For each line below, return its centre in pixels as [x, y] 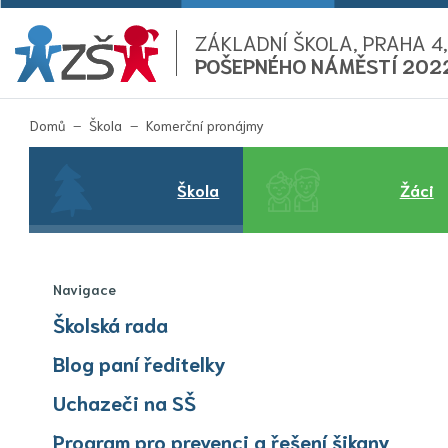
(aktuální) [292, 124]
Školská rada [110, 323]
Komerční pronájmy [205, 125]
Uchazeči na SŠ [124, 401]
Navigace [84, 288]
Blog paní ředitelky [139, 362]
